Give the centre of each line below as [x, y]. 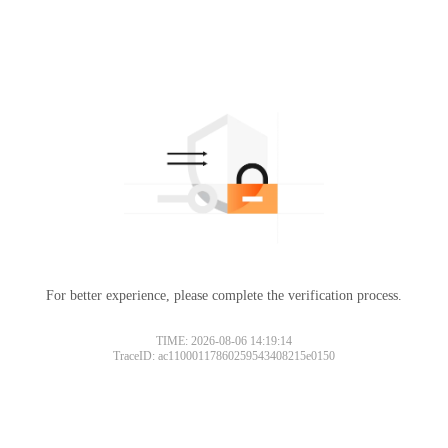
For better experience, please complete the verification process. [224, 295]
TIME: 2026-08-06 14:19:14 [224, 340]
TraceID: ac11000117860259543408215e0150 [224, 355]
